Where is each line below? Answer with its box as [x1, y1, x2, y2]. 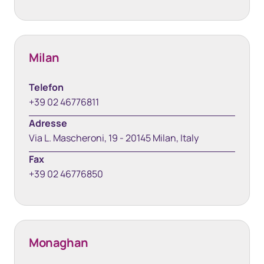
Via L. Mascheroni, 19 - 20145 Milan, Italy [29, 131, 199, 144]
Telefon [29, 81, 64, 94]
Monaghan [29, 235, 88, 250]
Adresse [29, 117, 67, 130]
